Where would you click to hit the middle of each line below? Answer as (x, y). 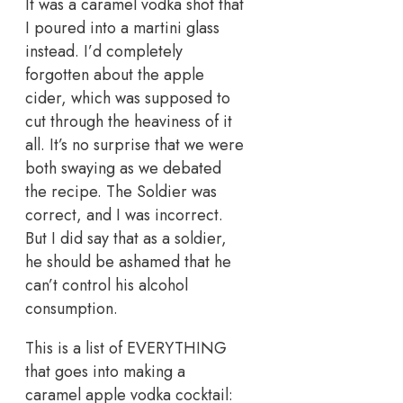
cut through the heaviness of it (129, 122)
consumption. (72, 309)
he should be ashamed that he (128, 262)
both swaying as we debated (123, 169)
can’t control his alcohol (107, 286)
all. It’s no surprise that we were (134, 145)
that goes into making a (105, 372)
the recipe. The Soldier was (121, 192)
